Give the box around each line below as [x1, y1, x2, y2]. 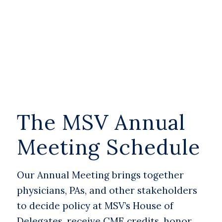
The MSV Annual [17, 109, 185, 136]
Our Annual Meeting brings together [17, 169, 184, 181]
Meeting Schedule [17, 134, 200, 161]
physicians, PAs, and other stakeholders [17, 184, 197, 197]
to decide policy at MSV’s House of [17, 200, 173, 212]
